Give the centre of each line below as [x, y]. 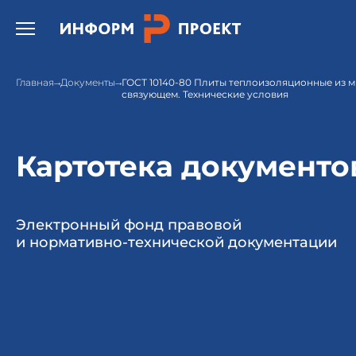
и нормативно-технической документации [176, 242]
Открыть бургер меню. [82, 24]
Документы [88, 82]
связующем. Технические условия [205, 94]
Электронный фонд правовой [129, 225]
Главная [35, 82]
